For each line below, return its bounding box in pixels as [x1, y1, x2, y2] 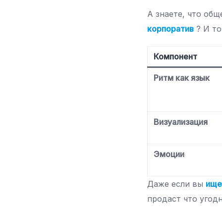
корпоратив [147, 24, 194, 34]
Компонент [154, 52, 198, 62]
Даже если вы [147, 179, 206, 189]
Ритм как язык [154, 73, 210, 83]
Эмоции [154, 149, 185, 160]
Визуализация [154, 117, 208, 127]
